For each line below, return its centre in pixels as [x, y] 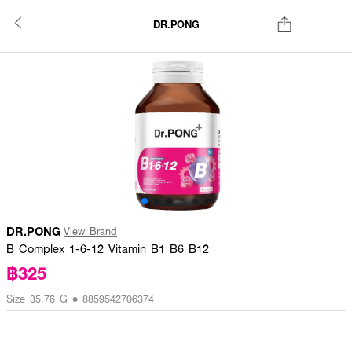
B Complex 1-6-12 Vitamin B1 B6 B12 [108, 248]
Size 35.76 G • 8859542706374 [80, 299]
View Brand [90, 231]
